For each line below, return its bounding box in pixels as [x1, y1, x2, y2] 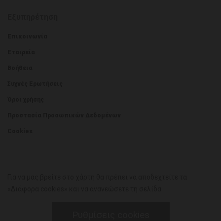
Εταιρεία [7, 49, 35, 56]
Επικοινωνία [7, 33, 47, 40]
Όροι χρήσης [7, 96, 44, 103]
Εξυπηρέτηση [7, 12, 58, 22]
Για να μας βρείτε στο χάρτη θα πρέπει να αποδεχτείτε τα [7, 173, 187, 181]
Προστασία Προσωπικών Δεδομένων [7, 112, 121, 119]
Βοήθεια [7, 65, 33, 72]
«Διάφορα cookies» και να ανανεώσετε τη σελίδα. [7, 185, 163, 193]
